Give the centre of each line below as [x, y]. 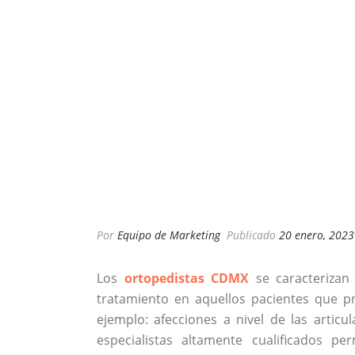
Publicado [251, 235]
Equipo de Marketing [169, 235]
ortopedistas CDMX [187, 279]
